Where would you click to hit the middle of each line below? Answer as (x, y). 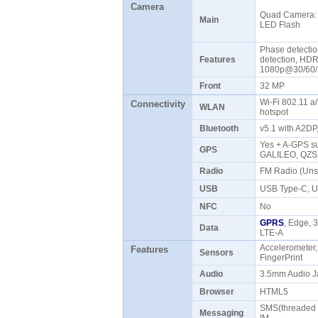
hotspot (276, 112)
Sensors (216, 253)
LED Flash (282, 25)
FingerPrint (283, 258)
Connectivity (158, 104)
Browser (216, 292)
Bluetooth (219, 128)
